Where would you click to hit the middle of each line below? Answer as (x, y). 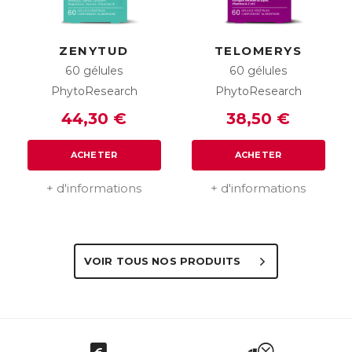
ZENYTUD (94, 51)
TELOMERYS (258, 51)
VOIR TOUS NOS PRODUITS (164, 260)
